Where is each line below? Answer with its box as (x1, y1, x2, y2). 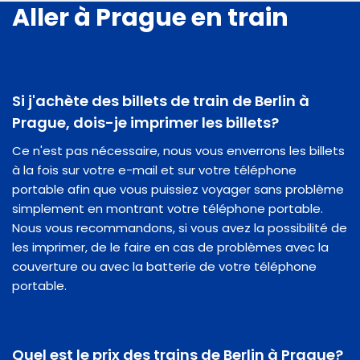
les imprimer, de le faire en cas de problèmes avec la (12, 238, 329, 256)
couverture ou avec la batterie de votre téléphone (12, 257, 317, 275)
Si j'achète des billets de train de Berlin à (12, 90, 309, 111)
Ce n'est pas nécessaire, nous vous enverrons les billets (12, 141, 345, 159)
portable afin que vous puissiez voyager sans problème (12, 180, 344, 198)
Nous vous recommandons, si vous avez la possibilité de (12, 219, 347, 236)
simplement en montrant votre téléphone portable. (12, 199, 323, 217)
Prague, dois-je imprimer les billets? (12, 112, 279, 133)
